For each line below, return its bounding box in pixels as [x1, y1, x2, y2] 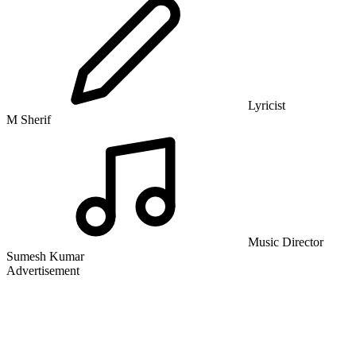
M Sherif [6, 113, 51, 127]
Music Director [245, 235, 323, 250]
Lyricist [245, 99, 285, 113]
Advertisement [6, 264, 79, 278]
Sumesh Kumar [6, 250, 84, 264]
